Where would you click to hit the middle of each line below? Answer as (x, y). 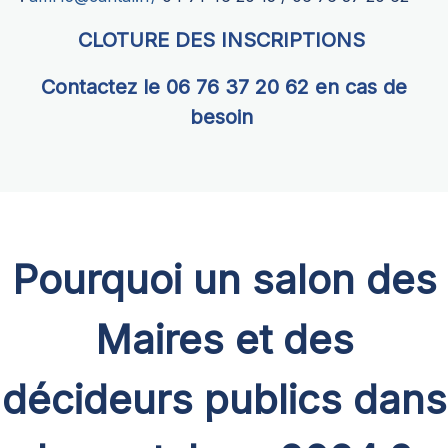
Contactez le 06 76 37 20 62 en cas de (224, 86)
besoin (224, 116)
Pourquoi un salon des (224, 280)
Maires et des (224, 340)
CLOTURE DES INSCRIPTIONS (224, 39)
